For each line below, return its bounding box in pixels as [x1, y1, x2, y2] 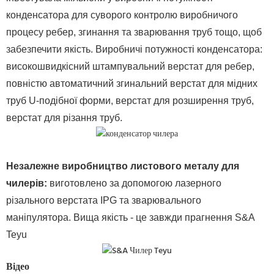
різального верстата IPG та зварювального [6, 195, 201, 206]
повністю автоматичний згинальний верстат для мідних [6, 78, 257, 89]
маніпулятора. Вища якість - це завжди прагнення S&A [6, 212, 254, 223]
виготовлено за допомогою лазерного [50, 178, 221, 189]
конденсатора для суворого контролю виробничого [6, 10, 238, 21]
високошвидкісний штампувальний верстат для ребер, [6, 61, 254, 72]
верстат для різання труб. [6, 113, 122, 124]
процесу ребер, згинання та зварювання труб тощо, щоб [6, 27, 262, 38]
